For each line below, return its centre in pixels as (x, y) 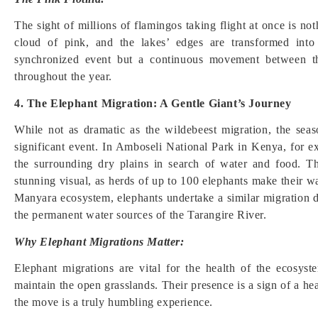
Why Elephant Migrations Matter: (99, 242)
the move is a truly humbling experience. (114, 302)
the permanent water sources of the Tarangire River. (141, 215)
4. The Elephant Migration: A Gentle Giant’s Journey (153, 103)
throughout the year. (63, 76)
